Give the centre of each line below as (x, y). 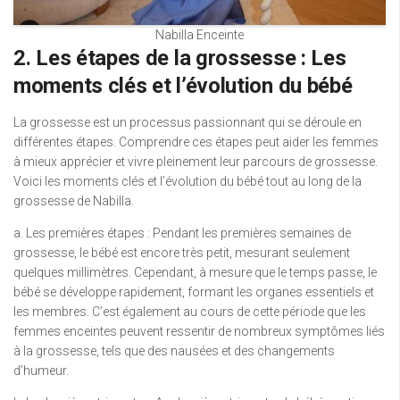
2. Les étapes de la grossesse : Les (180, 58)
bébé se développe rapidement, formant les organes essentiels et (194, 292)
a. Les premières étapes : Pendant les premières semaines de (182, 233)
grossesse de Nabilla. (74, 201)
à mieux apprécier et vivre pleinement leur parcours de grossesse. (196, 162)
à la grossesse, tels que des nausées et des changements (174, 351)
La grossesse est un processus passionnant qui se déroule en (187, 123)
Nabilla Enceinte (200, 35)
